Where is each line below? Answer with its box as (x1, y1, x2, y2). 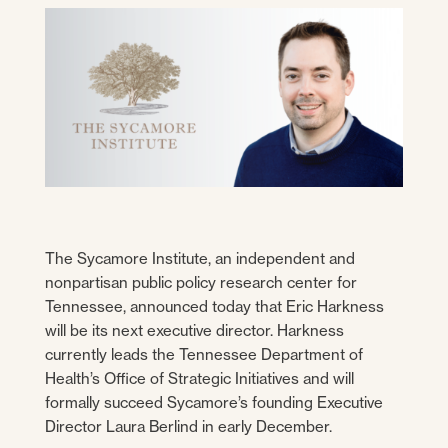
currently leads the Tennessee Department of (44, 344, 363, 364)
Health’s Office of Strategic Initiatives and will (44, 368, 354, 388)
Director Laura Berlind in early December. (44, 416, 332, 436)
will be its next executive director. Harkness (44, 320, 344, 340)
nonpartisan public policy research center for (44, 272, 357, 292)
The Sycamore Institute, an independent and (44, 248, 355, 268)
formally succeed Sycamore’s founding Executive (44, 392, 383, 412)
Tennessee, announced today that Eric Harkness (44, 296, 384, 316)
